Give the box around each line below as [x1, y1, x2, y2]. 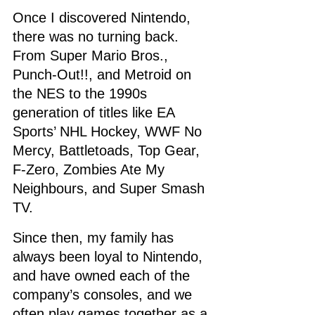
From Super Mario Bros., [13, 47, 172, 63]
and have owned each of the [13, 267, 194, 283]
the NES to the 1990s [13, 85, 151, 101]
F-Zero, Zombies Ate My [13, 161, 169, 177]
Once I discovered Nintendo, [13, 9, 195, 25]
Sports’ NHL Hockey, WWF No [13, 123, 206, 139]
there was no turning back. [13, 28, 183, 44]
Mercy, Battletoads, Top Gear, [13, 142, 204, 158]
